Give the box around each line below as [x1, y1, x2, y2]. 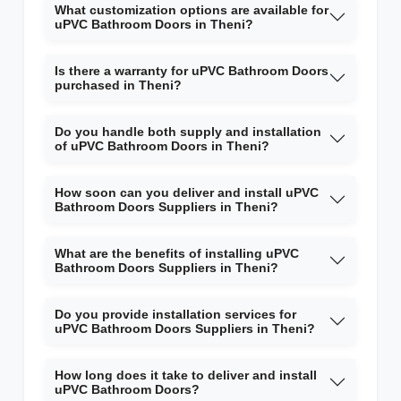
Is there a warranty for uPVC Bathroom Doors [55, 64, 328, 79]
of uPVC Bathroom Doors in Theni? [55, 139, 269, 154]
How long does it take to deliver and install [55, 368, 317, 383]
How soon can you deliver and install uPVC [55, 185, 319, 200]
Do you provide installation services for [55, 307, 296, 322]
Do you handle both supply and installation [55, 124, 321, 140]
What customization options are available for [55, 3, 328, 18]
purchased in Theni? [55, 78, 182, 93]
